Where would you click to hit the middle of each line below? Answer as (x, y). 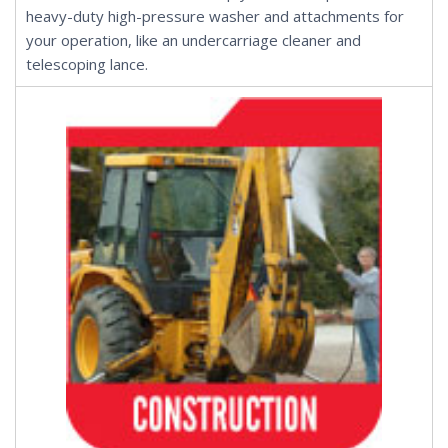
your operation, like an (104, 40)
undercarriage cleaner (257, 40)
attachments (336, 16)
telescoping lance (85, 64)
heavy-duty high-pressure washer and (159, 16)
